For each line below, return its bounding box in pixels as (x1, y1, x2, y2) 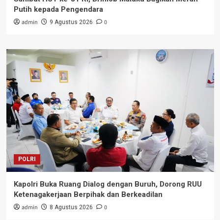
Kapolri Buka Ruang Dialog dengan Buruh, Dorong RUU (13, 180, 202, 189)
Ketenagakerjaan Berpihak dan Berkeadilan (13, 190, 163, 199)
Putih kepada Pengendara (13, 5, 103, 14)
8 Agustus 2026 (49, 204, 93, 211)
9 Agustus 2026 (49, 19, 93, 26)
